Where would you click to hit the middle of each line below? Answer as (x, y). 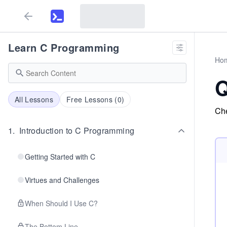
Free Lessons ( (92, 99)
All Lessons (34, 99)
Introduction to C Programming (77, 130)
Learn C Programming (64, 47)
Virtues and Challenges (62, 180)
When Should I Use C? (61, 203)
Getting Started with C (60, 157)
